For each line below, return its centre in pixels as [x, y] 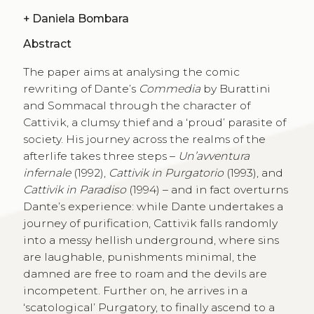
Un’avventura [213, 156]
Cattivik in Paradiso [76, 189]
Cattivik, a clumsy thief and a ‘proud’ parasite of [154, 122]
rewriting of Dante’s [81, 88]
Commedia [171, 88]
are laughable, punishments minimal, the [139, 257]
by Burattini [237, 88]
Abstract [47, 44]
